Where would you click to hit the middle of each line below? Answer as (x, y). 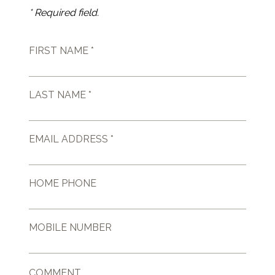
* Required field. (64, 13)
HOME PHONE (63, 183)
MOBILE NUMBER (71, 227)
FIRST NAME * (62, 51)
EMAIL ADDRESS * (72, 139)
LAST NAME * (60, 95)
